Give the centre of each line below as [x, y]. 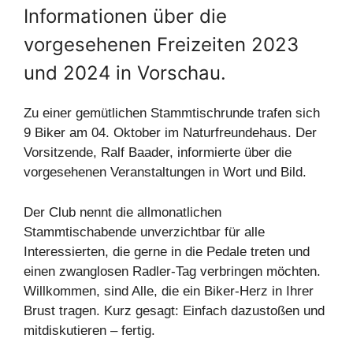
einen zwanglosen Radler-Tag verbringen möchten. [172, 271]
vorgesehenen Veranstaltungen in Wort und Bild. [165, 173]
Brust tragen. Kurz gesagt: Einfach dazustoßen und [174, 310]
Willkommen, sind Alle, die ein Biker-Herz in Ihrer [169, 291]
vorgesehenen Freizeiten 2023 [161, 45]
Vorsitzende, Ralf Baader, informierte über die [158, 153]
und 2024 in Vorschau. [125, 73]
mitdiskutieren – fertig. [89, 330]
